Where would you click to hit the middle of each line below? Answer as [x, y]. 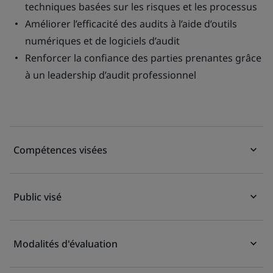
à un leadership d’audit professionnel [111, 75]
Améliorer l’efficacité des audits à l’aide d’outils [131, 24]
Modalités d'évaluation [66, 244]
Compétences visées [60, 150]
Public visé [37, 197]
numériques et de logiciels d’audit [102, 41]
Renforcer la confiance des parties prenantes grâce [143, 58]
